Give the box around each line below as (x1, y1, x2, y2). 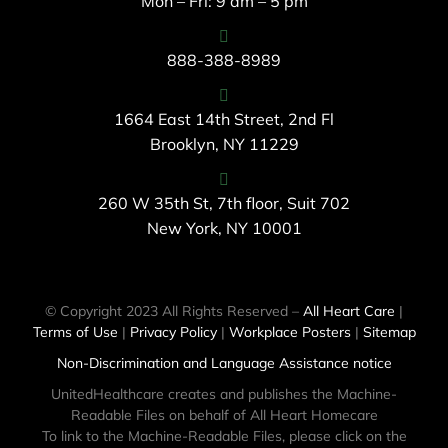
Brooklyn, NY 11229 (149, 134, 299, 155)
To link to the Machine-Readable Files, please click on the (41, 427, 407, 446)
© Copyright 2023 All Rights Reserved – (45, 302, 303, 321)
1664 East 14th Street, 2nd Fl (114, 109, 334, 130)
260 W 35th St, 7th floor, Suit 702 (98, 193, 350, 214)
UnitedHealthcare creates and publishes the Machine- (51, 385, 397, 404)
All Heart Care (303, 302, 395, 321)
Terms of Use (32, 323, 118, 342)
